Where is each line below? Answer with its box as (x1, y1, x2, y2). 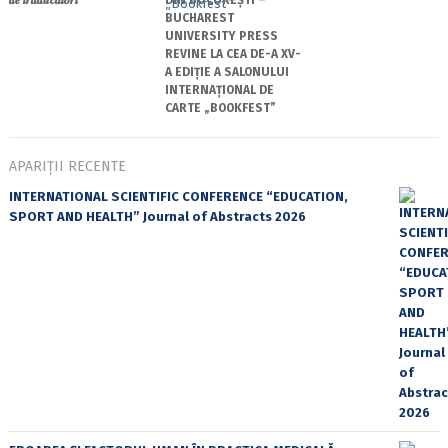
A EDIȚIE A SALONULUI (164, 64, 289, 79)
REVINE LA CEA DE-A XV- (164, 46, 301, 61)
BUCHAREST (164, 10, 234, 25)
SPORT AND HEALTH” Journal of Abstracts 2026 (8, 208, 306, 224)
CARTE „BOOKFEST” (164, 100, 276, 115)
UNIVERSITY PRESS (164, 28, 278, 43)
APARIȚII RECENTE (8, 157, 126, 175)
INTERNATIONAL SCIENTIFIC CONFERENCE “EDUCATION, (8, 188, 348, 204)
